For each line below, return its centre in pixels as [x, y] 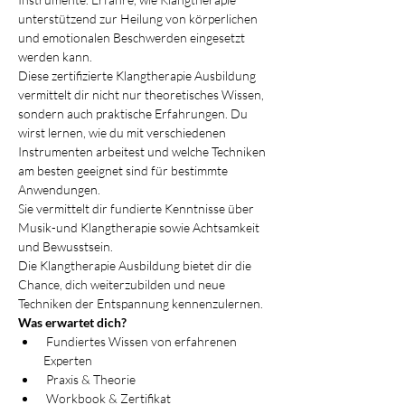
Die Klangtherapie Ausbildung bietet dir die [136, 265]
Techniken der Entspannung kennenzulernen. [141, 303]
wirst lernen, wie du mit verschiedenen [123, 132]
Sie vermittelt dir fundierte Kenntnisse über [137, 208]
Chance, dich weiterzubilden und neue [123, 284]
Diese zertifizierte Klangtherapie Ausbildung [138, 75]
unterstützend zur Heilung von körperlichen [139, 19]
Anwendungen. [59, 189]
